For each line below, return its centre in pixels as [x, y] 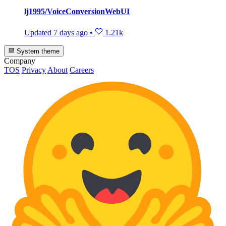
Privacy [34, 70]
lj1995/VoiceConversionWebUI [77, 12]
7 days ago [71, 32]
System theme [37, 51]
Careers [82, 70]
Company [20, 61]
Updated [39, 32]
